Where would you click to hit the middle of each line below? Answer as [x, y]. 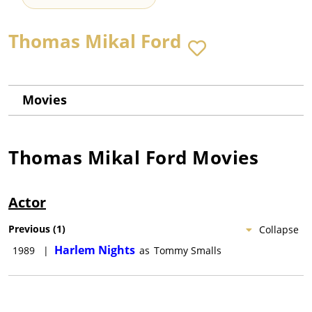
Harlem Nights [95, 250]
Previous [29, 229]
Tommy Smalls [188, 251]
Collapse [279, 230]
